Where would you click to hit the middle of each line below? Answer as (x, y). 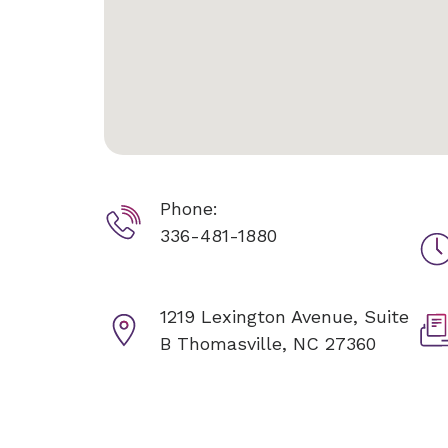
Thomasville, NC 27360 (276, 343)
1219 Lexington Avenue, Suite (284, 316)
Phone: (189, 208)
